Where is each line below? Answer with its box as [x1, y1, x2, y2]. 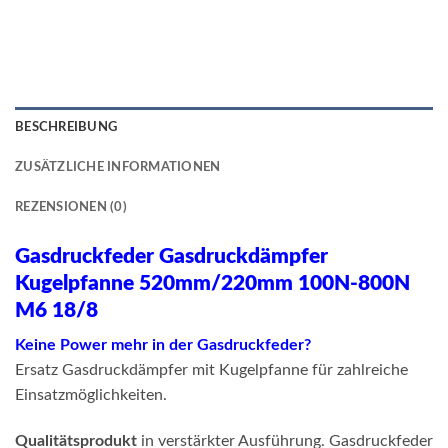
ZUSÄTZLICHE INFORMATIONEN [15, 160, 221, 173]
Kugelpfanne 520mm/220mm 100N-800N [15, 272, 410, 294]
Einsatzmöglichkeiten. [15, 387, 167, 404]
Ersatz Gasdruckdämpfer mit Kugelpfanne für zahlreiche [15, 362, 408, 379]
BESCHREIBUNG [15, 120, 118, 133]
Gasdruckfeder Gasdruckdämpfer [15, 245, 328, 267]
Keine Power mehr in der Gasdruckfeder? [15, 337, 311, 354]
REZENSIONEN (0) [15, 200, 127, 213]
